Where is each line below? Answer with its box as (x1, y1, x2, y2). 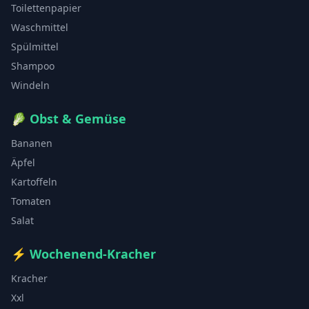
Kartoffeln (11, 175, 57, 188)
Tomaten (11, 195, 51, 208)
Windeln (11, 79, 50, 92)
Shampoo (11, 59, 54, 72)
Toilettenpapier (11, 1, 81, 14)
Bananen (11, 137, 52, 150)
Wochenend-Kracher (30, 246, 156, 262)
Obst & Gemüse (30, 110, 126, 127)
